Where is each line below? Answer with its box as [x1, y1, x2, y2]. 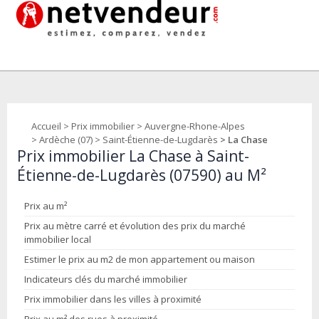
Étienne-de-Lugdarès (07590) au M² [17, 165, 266, 185]
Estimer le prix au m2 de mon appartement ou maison [24, 253, 255, 266]
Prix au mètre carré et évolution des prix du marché [24, 219, 246, 232]
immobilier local [24, 233, 91, 246]
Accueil [31, 120, 61, 132]
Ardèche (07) [39, 133, 93, 146]
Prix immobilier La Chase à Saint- [17, 146, 249, 166]
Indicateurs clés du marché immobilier [24, 273, 187, 286]
